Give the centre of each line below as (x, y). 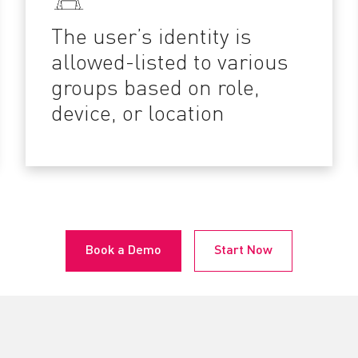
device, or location (140, 115)
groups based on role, (155, 89)
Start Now (243, 251)
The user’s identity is (151, 38)
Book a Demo (123, 251)
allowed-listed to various (169, 64)
